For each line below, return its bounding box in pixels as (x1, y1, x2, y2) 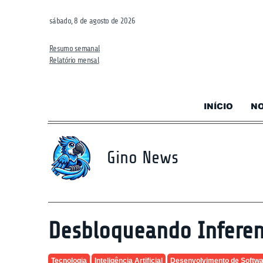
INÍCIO (204, 102, 233, 111)
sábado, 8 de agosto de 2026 (49, 16, 136, 25)
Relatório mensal (49, 56, 99, 65)
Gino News (107, 147, 178, 167)
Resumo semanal (49, 44, 100, 53)
